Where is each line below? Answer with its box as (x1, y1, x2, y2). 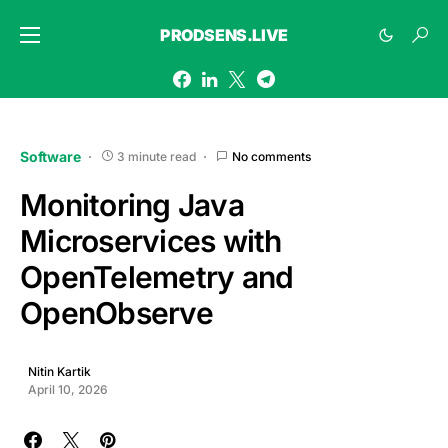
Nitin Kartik (28, 364, 91, 379)
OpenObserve (20, 295, 213, 331)
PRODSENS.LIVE (160, 25, 288, 45)
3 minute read (116, 148, 196, 164)
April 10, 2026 (28, 382, 108, 397)
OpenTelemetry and (20, 259, 294, 295)
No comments (231, 148, 311, 164)
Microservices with (20, 223, 282, 259)
